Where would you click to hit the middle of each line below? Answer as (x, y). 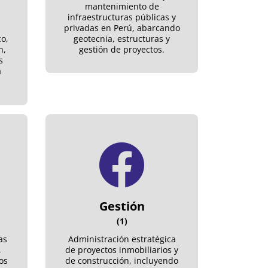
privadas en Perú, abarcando (122, 28)
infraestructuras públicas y (122, 17)
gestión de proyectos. (122, 49)
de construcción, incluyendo (122, 260)
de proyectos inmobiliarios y (122, 249)
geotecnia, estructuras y (122, 38)
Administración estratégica (122, 239)
